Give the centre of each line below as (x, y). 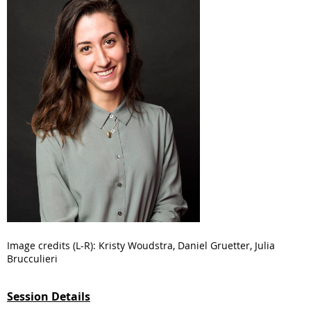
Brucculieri (32, 258)
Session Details (49, 296)
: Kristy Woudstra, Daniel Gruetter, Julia (184, 245)
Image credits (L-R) (50, 245)
